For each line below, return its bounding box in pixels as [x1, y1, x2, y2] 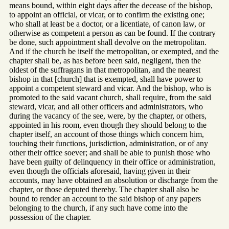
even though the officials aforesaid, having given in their [9, 166, 190, 175]
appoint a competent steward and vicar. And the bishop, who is [9, 83, 211, 93]
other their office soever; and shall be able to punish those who [9, 148, 210, 157]
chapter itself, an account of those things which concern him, [9, 129, 204, 139]
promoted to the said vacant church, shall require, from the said [9, 93, 211, 102]
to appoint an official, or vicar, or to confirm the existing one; [9, 10, 204, 19]
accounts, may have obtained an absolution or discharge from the [9, 175, 218, 185]
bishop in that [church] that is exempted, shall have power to [9, 74, 203, 83]
